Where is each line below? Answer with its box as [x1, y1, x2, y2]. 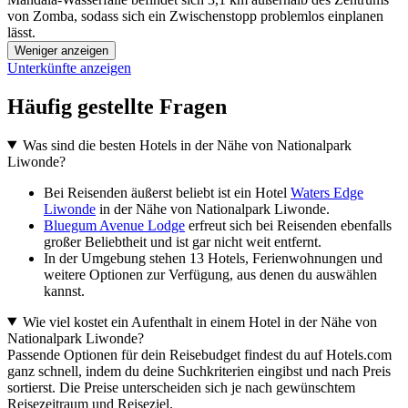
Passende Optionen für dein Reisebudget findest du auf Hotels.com [7, 346, 392, 362]
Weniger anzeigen [15, 43, 108, 57]
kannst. [44, 282, 85, 299]
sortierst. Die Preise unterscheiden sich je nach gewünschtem [7, 379, 355, 395]
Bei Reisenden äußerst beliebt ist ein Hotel [44, 184, 291, 200]
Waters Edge [291, 184, 363, 200]
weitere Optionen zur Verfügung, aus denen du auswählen [44, 266, 377, 282]
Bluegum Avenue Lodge [44, 217, 185, 233]
